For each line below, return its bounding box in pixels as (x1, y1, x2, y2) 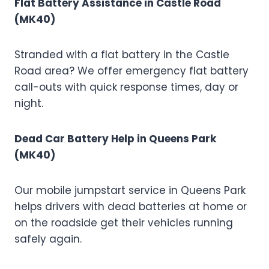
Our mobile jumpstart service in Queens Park (14, 183, 246, 198)
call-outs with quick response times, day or (14, 80, 238, 95)
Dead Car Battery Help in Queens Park (14, 131, 216, 147)
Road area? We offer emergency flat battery (14, 64, 249, 79)
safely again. (14, 232, 82, 247)
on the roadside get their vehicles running (14, 216, 233, 231)
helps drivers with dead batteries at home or (14, 199, 247, 214)
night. (14, 96, 43, 111)
